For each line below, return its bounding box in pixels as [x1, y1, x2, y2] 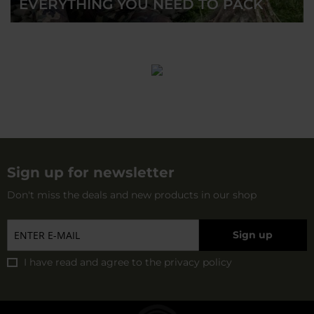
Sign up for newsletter [7, 163, 175, 181]
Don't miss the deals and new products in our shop [7, 188, 257, 201]
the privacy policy [145, 255, 232, 268]
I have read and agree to [24, 255, 145, 268]
